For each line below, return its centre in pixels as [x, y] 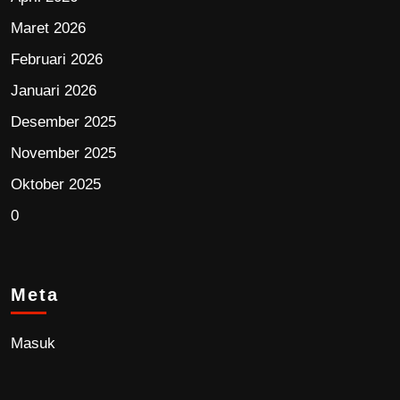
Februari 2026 [57, 60]
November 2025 [63, 154]
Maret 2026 [48, 29]
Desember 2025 [63, 122]
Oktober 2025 [56, 185]
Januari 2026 [54, 91]
